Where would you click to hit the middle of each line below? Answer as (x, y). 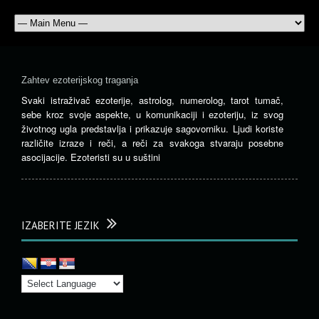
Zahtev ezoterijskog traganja (80, 80)
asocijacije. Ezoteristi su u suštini (91, 157)
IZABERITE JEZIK (61, 225)
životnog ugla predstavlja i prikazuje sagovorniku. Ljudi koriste (152, 129)
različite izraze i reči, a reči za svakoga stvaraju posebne (152, 143)
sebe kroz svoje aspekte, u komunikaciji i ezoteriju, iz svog (152, 114)
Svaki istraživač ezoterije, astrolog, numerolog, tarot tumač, (152, 100)
